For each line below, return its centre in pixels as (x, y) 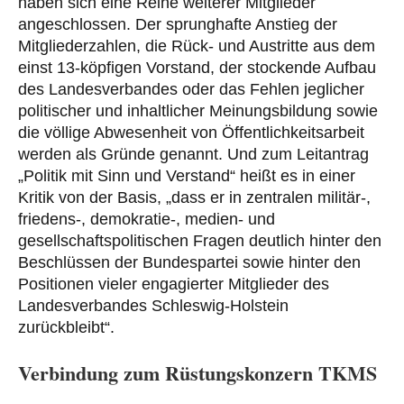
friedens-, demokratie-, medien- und (147, 220)
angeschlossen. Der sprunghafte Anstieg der (178, 25)
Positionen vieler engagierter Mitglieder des (174, 285)
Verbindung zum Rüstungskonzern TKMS (197, 373)
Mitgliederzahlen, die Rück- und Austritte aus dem (197, 46)
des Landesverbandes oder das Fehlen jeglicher (191, 90)
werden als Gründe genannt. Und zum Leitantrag (193, 155)
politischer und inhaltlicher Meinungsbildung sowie (198, 111)
